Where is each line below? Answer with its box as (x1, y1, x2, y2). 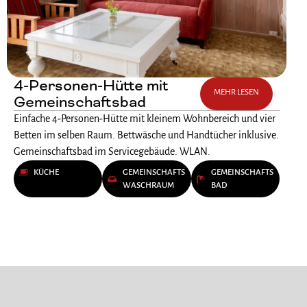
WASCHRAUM (122, 181, 174, 191)
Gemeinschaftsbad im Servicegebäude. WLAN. (14, 147, 210, 158)
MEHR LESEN (213, 88, 259, 97)
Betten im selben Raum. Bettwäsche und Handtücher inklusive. (14, 130, 279, 142)
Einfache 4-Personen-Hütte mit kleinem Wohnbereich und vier (14, 114, 275, 125)
